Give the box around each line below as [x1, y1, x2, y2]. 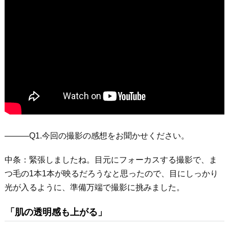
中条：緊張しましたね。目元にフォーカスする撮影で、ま [4, 155, 217, 164]
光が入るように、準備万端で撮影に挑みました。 [4, 183, 185, 192]
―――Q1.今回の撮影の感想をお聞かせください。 [4, 131, 189, 140]
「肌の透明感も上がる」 [5, 207, 107, 217]
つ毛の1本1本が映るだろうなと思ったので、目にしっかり [4, 169, 218, 178]
